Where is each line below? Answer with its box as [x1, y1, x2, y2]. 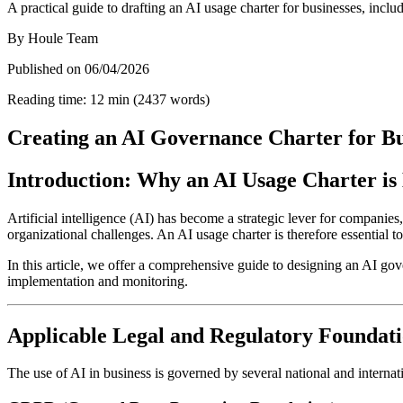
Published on [7, 60, 81, 76]
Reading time [7, 91, 83, 107]
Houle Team [28, 30, 98, 46]
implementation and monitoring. [7, 273, 188, 289]
